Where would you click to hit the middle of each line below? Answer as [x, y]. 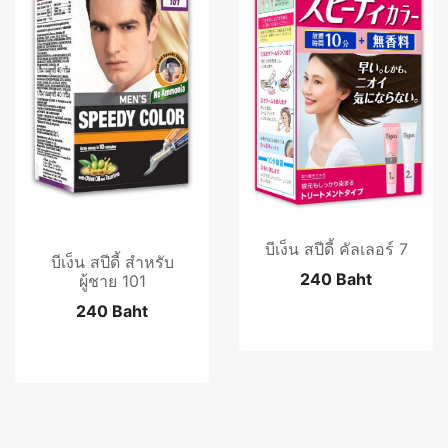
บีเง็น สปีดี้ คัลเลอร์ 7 [336, 248]
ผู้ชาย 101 [112, 281]
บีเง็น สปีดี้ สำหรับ [112, 262]
